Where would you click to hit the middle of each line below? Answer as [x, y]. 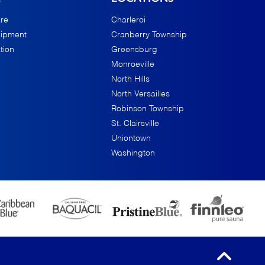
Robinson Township [148, 109]
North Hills [131, 79]
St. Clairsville [135, 124]
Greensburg [135, 50]
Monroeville [133, 64]
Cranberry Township [149, 35]
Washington [133, 153]
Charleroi [129, 20]
